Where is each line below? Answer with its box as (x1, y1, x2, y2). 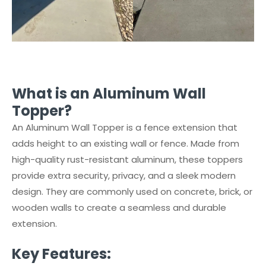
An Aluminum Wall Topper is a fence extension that (12, 121, 237, 134)
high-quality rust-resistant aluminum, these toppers (12, 153, 243, 166)
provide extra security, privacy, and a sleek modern (12, 169, 236, 182)
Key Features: (12, 244, 111, 264)
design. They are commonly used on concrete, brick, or (12, 185, 252, 198)
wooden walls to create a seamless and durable (12, 201, 226, 214)
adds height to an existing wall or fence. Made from (12, 137, 239, 150)
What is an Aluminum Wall (12, 84, 206, 103)
